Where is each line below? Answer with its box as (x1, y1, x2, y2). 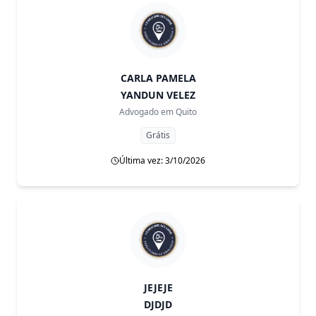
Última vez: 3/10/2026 (119, 154, 205, 166)
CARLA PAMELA (120, 71, 196, 85)
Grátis (146, 129, 170, 141)
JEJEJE (143, 281, 173, 294)
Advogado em (119, 106, 174, 118)
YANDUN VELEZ (121, 88, 195, 102)
